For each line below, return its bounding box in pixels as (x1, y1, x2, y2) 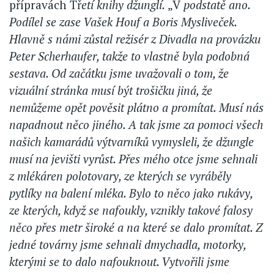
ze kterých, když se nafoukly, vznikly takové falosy (9, 202, 253, 218)
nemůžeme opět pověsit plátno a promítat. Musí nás (9, 100, 264, 116)
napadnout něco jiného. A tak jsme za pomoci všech (9, 117, 263, 133)
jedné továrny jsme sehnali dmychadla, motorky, (9, 237, 246, 253)
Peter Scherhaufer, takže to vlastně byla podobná (9, 48, 250, 64)
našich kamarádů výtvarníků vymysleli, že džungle (9, 134, 254, 150)
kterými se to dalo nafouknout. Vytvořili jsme (9, 254, 229, 270)
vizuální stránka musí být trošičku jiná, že (9, 83, 212, 98)
